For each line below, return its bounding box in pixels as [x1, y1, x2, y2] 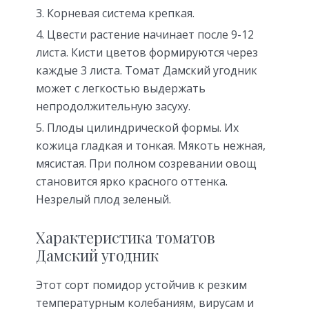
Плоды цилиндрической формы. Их [47, 119, 239, 135]
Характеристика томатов [36, 226, 215, 248]
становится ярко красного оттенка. [36, 173, 228, 189]
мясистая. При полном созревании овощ [36, 155, 257, 171]
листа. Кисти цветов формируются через [36, 44, 258, 60]
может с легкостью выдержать [36, 80, 206, 96]
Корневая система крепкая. [47, 5, 195, 21]
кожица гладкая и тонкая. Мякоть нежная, [36, 137, 266, 153]
